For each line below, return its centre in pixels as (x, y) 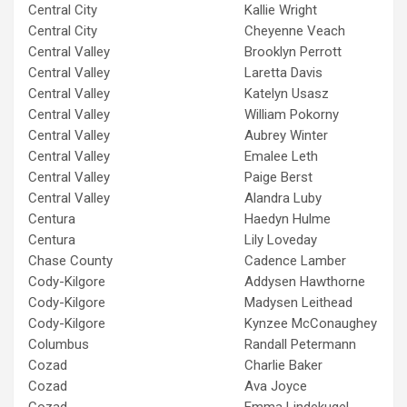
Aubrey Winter (286, 135)
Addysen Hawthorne (305, 281)
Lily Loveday (281, 239)
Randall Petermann (300, 344)
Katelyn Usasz (287, 93)
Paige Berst (278, 177)
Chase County (70, 260)
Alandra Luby (283, 198)
